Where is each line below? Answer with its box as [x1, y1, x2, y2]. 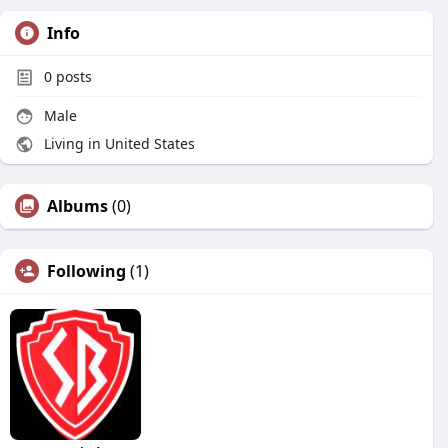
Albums [47, 195, 108, 217]
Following [47, 260, 126, 282]
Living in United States [40, 134, 195, 153]
